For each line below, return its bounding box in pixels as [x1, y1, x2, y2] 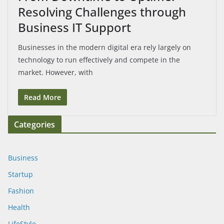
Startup [8, 169, 33, 179]
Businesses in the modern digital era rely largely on [18, 42, 191, 52]
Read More [24, 92, 61, 102]
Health [8, 202, 30, 212]
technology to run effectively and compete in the [18, 54, 180, 64]
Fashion [8, 185, 34, 195]
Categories [14, 118, 55, 130]
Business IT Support [18, 18, 131, 35]
